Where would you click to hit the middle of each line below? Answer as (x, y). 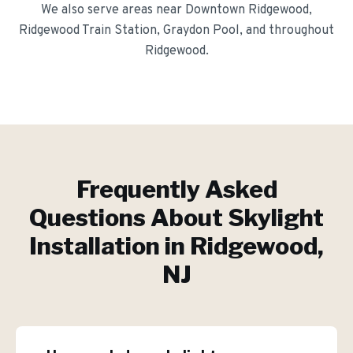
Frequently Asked (176, 189)
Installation (95, 246)
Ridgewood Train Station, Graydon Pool (129, 31)
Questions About (128, 217)
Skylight (276, 217)
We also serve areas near (113, 10)
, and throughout (287, 31)
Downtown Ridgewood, (249, 10)
